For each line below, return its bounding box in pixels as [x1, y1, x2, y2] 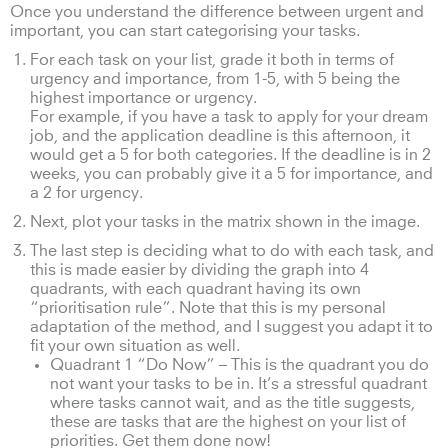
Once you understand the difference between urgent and [10, 3, 424, 20]
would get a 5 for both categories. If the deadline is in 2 [30, 146, 431, 163]
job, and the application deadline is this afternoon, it [30, 127, 410, 144]
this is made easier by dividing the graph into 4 [30, 261, 369, 278]
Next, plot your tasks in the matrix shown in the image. [30, 213, 420, 230]
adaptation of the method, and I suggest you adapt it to [30, 318, 433, 335]
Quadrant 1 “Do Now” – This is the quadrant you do [50, 356, 429, 373]
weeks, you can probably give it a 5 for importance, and [30, 165, 433, 182]
